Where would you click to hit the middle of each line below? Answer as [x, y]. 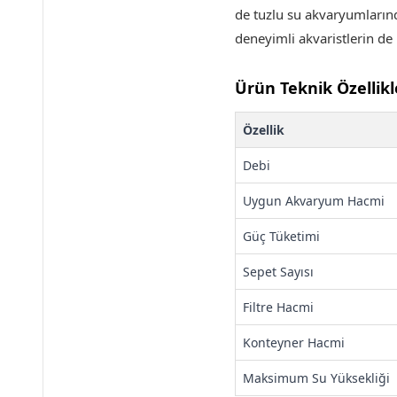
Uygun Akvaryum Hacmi [314, 201]
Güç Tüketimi [281, 236]
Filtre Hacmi [278, 307]
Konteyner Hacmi [294, 343]
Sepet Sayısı [278, 272]
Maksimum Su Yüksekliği [316, 378]
